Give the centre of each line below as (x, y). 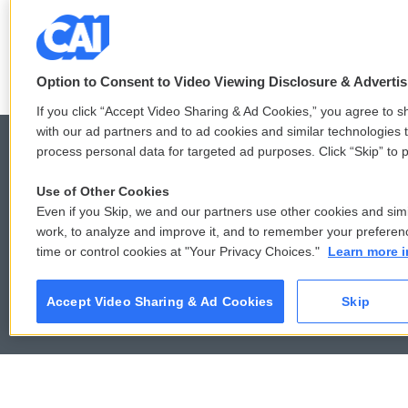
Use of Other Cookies (103, 191)
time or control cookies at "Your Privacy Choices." (180, 251)
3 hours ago (223, 17)
